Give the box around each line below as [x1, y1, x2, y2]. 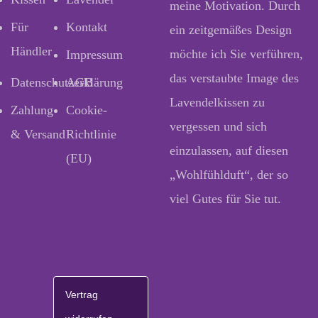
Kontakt [65, 20, 107, 34]
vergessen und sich [170, 119, 267, 133]
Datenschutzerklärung [11, 75, 123, 89]
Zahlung [11, 103, 53, 117]
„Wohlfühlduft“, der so [170, 168, 288, 182]
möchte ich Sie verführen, [170, 47, 303, 61]
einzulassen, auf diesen [170, 143, 288, 158]
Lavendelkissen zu [170, 95, 265, 109]
